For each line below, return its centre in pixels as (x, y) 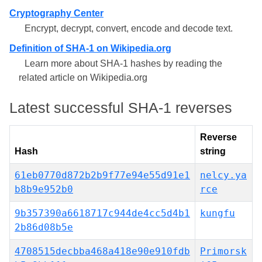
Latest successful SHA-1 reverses (121, 108)
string (213, 151)
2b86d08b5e (44, 227)
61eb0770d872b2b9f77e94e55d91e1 (102, 175)
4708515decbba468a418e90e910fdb (102, 251)
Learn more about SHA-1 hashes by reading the (123, 63)
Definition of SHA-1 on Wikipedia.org (90, 48)
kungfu (218, 213)
